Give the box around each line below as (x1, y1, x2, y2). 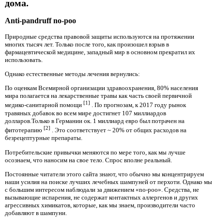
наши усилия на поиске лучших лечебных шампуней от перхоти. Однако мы (5, 178, 212, 186)
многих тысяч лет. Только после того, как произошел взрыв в (5, 40, 169, 48)
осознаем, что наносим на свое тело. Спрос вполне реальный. (5, 156, 172, 164)
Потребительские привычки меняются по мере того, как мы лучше (5, 148, 186, 156)
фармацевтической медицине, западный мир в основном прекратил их (5, 48, 195, 56)
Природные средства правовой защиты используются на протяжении (5, 32, 194, 40)
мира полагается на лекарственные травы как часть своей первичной (5, 92, 192, 100)
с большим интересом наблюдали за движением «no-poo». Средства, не (5, 186, 199, 193)
